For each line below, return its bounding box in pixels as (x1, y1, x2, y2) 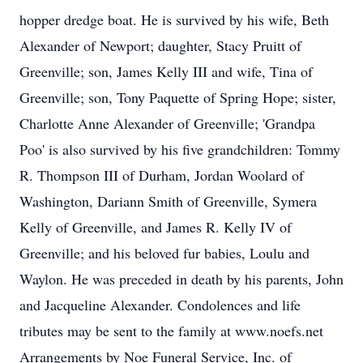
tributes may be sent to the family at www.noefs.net (19, 321, 323, 340)
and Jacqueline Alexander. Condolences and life (19, 295, 301, 314)
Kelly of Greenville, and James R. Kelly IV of (19, 217, 292, 237)
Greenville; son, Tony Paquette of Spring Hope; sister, (19, 88, 336, 107)
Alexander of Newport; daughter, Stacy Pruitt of (19, 36, 301, 55)
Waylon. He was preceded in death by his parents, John (19, 269, 344, 288)
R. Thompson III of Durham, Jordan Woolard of (19, 165, 304, 185)
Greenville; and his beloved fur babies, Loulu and (19, 243, 310, 263)
